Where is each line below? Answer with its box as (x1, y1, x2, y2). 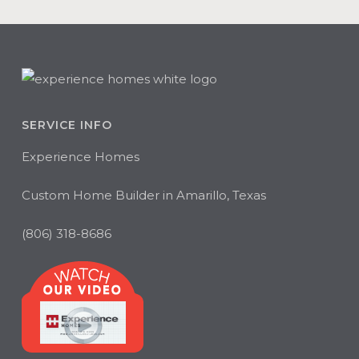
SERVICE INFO (21, 118, 112, 132)
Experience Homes (21, 149, 139, 164)
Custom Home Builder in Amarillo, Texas (21, 188, 266, 203)
